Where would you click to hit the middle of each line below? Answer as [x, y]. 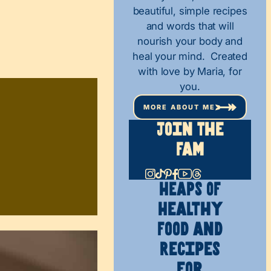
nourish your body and [190, 41]
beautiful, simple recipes [190, 11]
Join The [190, 129]
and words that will [190, 26]
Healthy [190, 209]
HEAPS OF [190, 189]
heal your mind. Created [190, 56]
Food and [190, 229]
